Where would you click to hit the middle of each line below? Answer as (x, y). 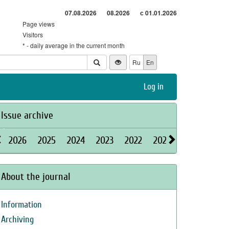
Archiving (17, 220)
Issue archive (27, 115)
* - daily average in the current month (74, 45)
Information (21, 205)
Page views (39, 24)
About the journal (36, 177)
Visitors (33, 35)
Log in (154, 87)
